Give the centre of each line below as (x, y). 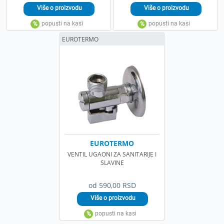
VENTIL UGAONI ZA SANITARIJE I (112, 154)
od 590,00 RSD (112, 185)
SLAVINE (112, 162)
